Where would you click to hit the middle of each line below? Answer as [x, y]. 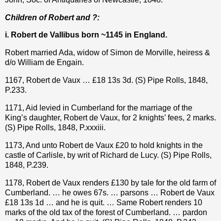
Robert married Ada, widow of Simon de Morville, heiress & [108, 53]
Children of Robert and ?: [52, 17]
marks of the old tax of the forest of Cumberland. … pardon [106, 212]
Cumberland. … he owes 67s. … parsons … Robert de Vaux [110, 192]
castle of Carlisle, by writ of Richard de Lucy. [83, 155]
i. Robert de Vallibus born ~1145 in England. [86, 35]
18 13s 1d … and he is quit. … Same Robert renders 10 [106, 202]
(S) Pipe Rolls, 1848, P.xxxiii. [55, 127]
